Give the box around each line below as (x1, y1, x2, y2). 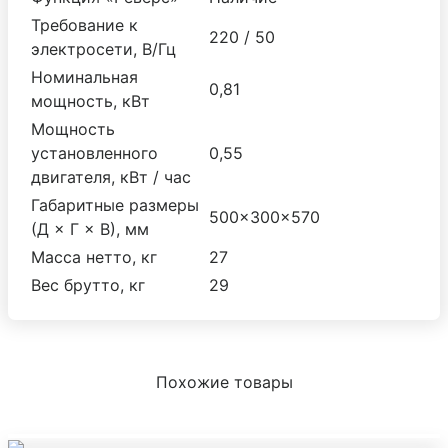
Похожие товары (155, 371, 293, 392)
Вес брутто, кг (31, 274, 145, 295)
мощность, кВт (31, 90, 150, 111)
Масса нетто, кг (31, 246, 157, 267)
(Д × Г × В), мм (31, 218, 149, 239)
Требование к (31, 14, 138, 35)
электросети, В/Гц (31, 38, 176, 59)
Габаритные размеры (31, 194, 199, 215)
